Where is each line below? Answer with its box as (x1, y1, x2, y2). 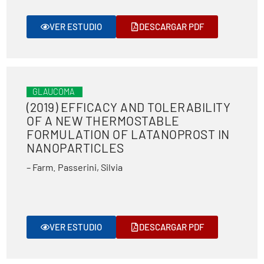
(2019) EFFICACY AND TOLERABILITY (27, 100, 231, 114)
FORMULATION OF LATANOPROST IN (27, 127, 230, 141)
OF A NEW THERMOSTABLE (27, 113, 180, 128)
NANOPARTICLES (27, 140, 124, 155)
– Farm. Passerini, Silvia (27, 161, 123, 173)
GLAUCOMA (32, 87, 75, 97)
